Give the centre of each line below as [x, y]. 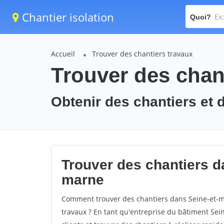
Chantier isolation [66, 17]
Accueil [63, 54]
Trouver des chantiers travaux [142, 54]
